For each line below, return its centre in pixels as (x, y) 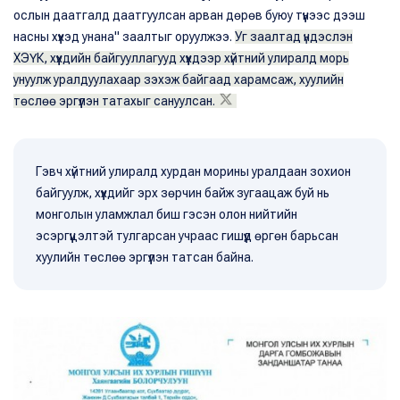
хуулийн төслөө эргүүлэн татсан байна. (145, 257)
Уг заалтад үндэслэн (294, 37)
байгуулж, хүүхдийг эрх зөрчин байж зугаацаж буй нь (183, 193)
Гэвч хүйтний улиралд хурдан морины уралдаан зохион (193, 171)
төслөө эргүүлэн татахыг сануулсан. (114, 101)
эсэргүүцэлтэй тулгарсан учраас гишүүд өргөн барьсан (187, 236)
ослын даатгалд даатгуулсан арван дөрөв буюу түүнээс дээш (189, 15)
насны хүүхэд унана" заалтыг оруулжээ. (124, 37)
